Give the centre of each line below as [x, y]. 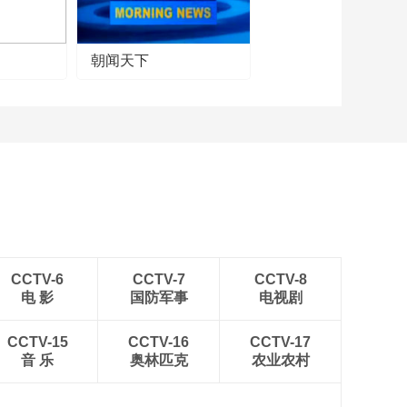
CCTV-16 [159, 342]
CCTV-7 [159, 279]
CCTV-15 [37, 342]
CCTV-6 [37, 279]
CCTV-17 [280, 342]
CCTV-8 [280, 279]
